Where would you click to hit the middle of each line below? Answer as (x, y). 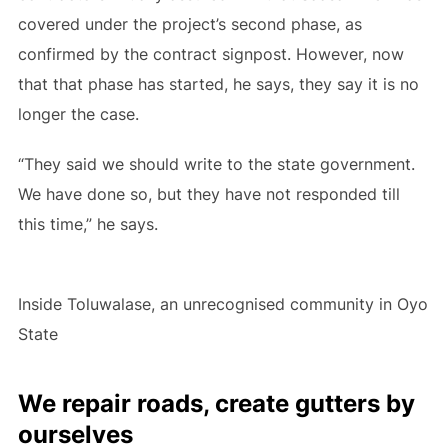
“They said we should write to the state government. (216, 164)
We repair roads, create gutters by (216, 403)
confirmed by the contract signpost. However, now (210, 54)
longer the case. (80, 114)
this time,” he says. (87, 224)
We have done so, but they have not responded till (208, 194)
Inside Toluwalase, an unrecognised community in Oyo (222, 304)
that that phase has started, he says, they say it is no (218, 84)
